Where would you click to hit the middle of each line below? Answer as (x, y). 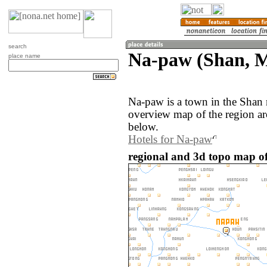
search (18, 46)
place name (24, 56)
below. (143, 127)
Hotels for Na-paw (170, 140)
